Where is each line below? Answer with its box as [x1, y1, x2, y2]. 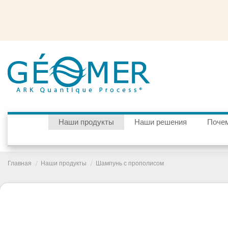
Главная [8, 160, 32, 167]
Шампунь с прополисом [96, 160, 164, 167]
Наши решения [134, 118, 187, 127]
